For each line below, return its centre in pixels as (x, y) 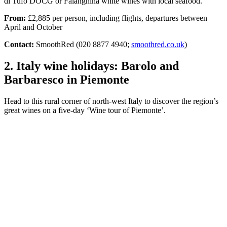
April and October (33, 27)
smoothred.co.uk (158, 44)
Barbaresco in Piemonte (67, 79)
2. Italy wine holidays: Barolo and (91, 66)
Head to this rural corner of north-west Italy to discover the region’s (111, 101)
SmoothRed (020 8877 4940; (83, 44)
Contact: (19, 44)
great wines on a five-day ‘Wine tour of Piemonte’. (85, 110)
